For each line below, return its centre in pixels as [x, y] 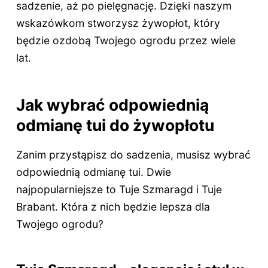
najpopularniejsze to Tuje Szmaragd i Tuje [119, 190]
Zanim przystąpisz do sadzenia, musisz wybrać [133, 155]
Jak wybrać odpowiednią [112, 104]
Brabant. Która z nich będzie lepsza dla [113, 207]
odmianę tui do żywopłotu [115, 125]
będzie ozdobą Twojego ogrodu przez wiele [126, 40]
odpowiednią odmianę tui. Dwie [93, 172]
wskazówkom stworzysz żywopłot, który [118, 23]
